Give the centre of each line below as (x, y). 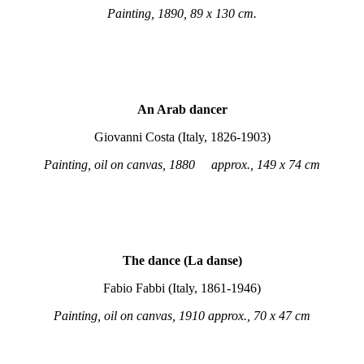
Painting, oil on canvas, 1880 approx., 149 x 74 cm (182, 165)
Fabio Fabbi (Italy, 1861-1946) (182, 288)
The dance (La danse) (182, 260)
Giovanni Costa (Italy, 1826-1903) (182, 137)
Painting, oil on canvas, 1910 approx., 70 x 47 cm (182, 316)
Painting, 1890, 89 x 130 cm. (182, 13)
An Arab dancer (182, 109)
